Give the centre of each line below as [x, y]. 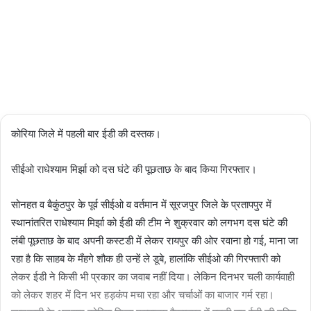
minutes [29, 65]
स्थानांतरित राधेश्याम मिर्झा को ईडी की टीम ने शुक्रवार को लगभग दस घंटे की [149, 223]
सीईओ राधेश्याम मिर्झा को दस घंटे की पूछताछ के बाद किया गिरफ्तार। [134, 169]
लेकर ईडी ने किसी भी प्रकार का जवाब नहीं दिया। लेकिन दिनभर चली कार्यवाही [153, 277]
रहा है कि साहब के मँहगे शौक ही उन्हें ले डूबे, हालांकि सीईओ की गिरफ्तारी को [146, 259]
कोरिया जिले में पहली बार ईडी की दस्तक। [86, 134]
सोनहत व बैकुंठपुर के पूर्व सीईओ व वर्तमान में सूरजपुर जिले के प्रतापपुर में [141, 205]
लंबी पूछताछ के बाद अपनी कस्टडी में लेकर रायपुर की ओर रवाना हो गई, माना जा [154, 241]
